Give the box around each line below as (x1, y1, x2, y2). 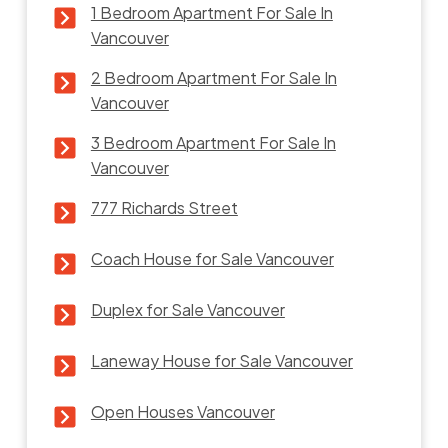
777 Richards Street (90, 196, 238, 218)
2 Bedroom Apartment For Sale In (90, 66, 337, 88)
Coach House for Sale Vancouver (90, 247, 334, 269)
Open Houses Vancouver (90, 400, 275, 422)
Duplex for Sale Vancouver (90, 298, 285, 320)
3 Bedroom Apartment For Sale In (90, 131, 336, 153)
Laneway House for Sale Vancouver (90, 349, 353, 371)
